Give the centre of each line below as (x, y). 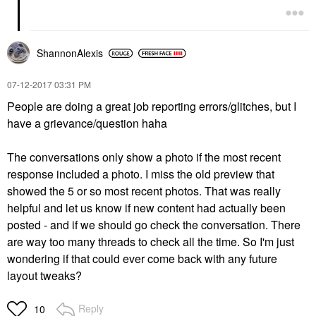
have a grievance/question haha (87, 123)
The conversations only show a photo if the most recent (144, 157)
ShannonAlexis (70, 53)
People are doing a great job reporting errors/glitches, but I (152, 106)
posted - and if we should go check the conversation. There (154, 225)
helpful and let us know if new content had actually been (146, 208)
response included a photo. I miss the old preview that (141, 174)
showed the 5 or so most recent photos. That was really (144, 191)
